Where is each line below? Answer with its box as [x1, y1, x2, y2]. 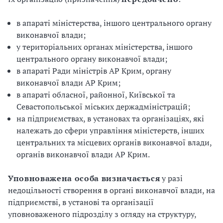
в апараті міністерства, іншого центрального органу [16, 17, 212, 28]
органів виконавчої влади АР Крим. [16, 149, 150, 160]
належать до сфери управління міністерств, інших [16, 125, 204, 136]
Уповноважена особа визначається [8, 173, 160, 184]
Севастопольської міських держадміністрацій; [16, 101, 190, 112]
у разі [160, 173, 183, 184]
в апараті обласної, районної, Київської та [16, 89, 175, 100]
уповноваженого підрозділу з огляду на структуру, [8, 209, 196, 220]
